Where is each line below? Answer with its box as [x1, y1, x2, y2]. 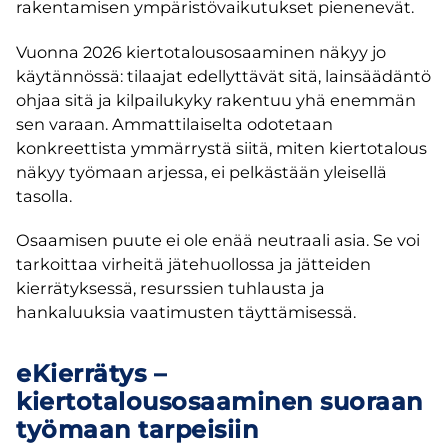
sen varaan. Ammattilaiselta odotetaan [16, 113, 333, 134]
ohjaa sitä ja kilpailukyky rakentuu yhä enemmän [16, 89, 416, 110]
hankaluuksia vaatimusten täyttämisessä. [16, 302, 356, 323]
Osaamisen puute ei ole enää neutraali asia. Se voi [16, 230, 420, 251]
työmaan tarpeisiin [16, 415, 258, 445]
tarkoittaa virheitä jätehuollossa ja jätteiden [16, 254, 371, 275]
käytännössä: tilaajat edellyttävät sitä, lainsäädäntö [16, 65, 431, 86]
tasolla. [16, 185, 72, 206]
